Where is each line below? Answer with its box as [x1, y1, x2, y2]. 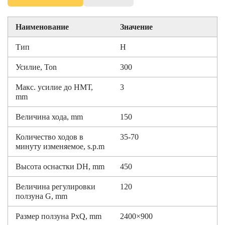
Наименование [16, 23, 69, 31]
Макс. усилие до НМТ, [16, 83, 93, 91]
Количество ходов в [16, 133, 83, 141]
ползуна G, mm [16, 192, 67, 200]
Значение [120, 23, 153, 31]
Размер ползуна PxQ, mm [16, 212, 101, 220]
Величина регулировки [16, 182, 95, 191]
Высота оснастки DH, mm [16, 162, 104, 171]
